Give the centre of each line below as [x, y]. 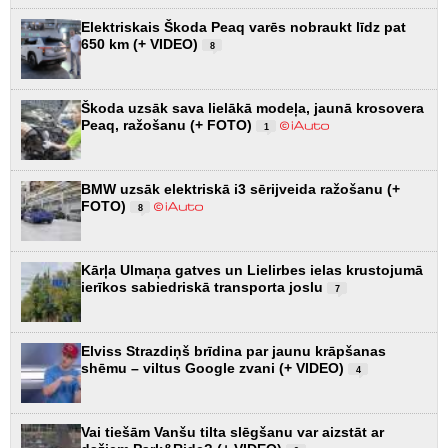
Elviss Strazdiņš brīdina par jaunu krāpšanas [233, 350]
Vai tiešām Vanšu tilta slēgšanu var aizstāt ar [232, 431]
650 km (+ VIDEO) [141, 43]
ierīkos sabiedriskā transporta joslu [204, 286]
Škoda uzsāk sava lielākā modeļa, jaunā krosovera [252, 107]
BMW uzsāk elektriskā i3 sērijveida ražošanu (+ [240, 188]
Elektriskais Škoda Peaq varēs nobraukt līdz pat [243, 26]
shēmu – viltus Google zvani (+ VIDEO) [214, 367]
